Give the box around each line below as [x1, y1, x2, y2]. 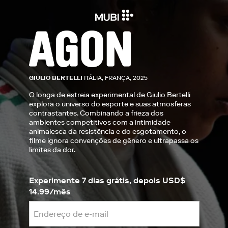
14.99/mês [28, 186, 71, 197]
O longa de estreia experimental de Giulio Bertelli [28, 90, 190, 100]
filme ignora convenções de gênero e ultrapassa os [28, 136, 198, 146]
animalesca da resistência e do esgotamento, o [28, 127, 186, 136]
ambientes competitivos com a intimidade [28, 118, 170, 127]
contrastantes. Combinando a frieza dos [28, 108, 163, 118]
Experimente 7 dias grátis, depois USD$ [28, 175, 185, 186]
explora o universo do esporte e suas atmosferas [28, 99, 191, 109]
